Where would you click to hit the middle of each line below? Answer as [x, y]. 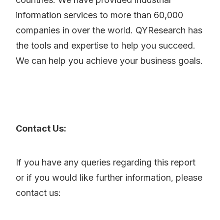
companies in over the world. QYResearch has [109, 30]
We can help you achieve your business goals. [109, 61]
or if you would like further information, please [109, 178]
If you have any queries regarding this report [106, 163]
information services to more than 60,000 [99, 15]
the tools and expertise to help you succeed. [106, 46]
